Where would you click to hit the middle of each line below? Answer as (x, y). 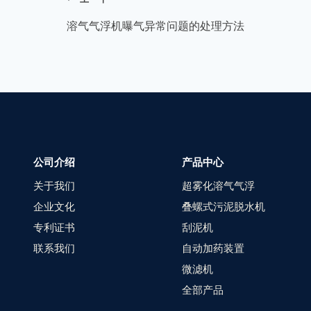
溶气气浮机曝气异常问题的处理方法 (155, 26)
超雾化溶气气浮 (218, 185)
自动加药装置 (213, 248)
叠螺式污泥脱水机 (224, 206)
